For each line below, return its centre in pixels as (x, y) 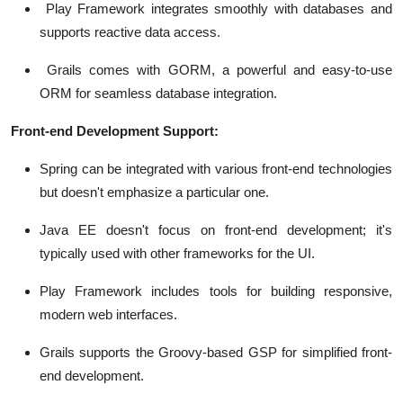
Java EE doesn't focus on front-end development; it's (216, 230)
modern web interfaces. (108, 315)
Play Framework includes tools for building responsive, (216, 291)
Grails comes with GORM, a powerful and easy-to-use (216, 70)
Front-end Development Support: (115, 131)
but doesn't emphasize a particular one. (154, 193)
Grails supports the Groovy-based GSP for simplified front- (216, 353)
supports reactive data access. (130, 32)
